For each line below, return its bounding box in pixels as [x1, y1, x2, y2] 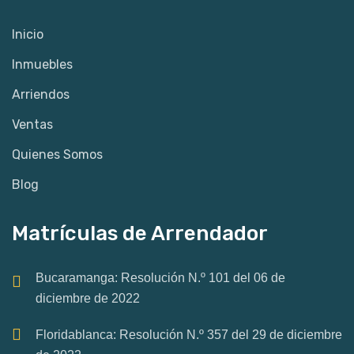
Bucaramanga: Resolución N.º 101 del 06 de [36, 271, 285, 284]
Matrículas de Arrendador [12, 221, 268, 246]
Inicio [12, 27, 43, 42]
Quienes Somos [12, 147, 103, 162]
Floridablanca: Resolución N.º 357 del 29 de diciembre [36, 328, 342, 341]
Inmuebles [12, 57, 73, 72]
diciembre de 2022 [36, 292, 140, 305]
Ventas [12, 117, 53, 132]
